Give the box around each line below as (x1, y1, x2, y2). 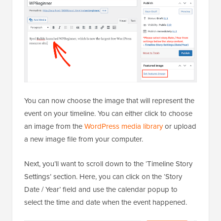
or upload (163, 121, 196, 132)
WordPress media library (84, 121, 163, 132)
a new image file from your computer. (24, 134, 143, 145)
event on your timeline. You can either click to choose (24, 108, 192, 119)
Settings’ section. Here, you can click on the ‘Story (24, 171, 182, 182)
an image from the (24, 121, 84, 132)
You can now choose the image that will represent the (24, 95, 194, 106)
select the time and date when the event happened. (24, 197, 187, 208)
